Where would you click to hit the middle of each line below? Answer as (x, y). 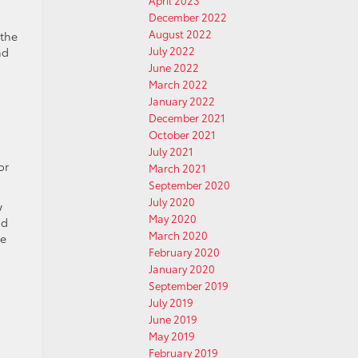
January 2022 (182, 101)
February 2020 (184, 252)
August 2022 (180, 34)
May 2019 (172, 336)
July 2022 (172, 50)
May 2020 (173, 218)
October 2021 (182, 134)
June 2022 (174, 67)
